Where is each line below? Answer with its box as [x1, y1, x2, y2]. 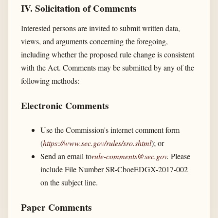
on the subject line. [40, 177, 98, 187]
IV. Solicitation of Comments [20, 1, 136, 15]
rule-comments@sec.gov [91, 150, 167, 161]
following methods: [20, 75, 79, 86]
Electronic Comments [20, 99, 109, 113]
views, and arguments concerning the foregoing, [20, 36, 168, 46]
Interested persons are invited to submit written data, [20, 22, 180, 33]
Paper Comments [20, 200, 91, 214]
